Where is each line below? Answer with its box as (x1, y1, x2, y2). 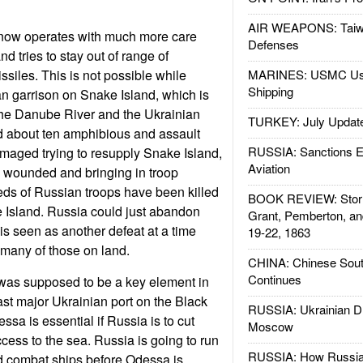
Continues (247, 271, 301, 288)
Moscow (247, 318, 293, 335)
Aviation (247, 160, 290, 177)
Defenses (247, 36, 299, 53)
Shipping (247, 83, 293, 100)
